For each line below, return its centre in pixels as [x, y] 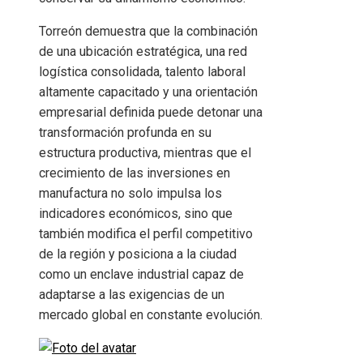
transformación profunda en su [125, 133]
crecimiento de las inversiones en [135, 173]
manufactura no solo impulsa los [130, 194]
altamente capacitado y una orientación [148, 92]
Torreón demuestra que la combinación [148, 32]
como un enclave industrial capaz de [141, 275]
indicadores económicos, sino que [136, 214]
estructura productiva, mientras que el [145, 153]
